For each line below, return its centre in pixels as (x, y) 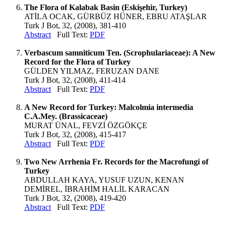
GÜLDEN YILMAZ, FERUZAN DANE (92, 71)
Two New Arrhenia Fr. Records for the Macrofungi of (116, 162)
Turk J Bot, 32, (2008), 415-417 (75, 134)
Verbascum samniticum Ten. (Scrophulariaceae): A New (120, 53)
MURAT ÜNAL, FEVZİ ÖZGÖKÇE (86, 125)
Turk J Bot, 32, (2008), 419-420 (75, 198)
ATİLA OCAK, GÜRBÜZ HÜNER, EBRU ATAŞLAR (116, 16)
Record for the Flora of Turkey (77, 62)
